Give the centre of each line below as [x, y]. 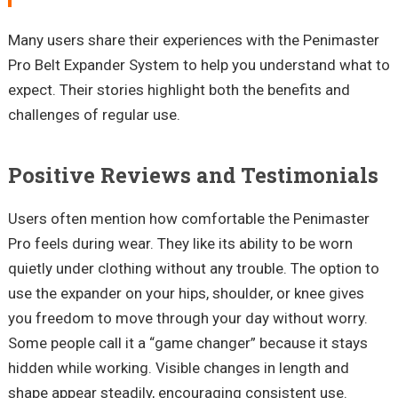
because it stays [311, 342]
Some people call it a [78, 342]
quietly [32, 268]
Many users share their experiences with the [155, 40]
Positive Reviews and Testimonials [193, 174]
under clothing [103, 268]
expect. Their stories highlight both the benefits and [179, 90]
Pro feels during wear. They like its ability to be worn [180, 243]
